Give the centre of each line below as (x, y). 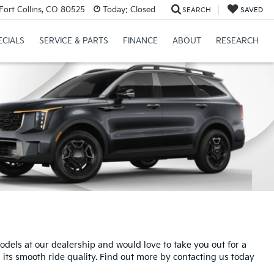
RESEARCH (237, 41)
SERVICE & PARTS (73, 41)
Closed (141, 9)
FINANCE (140, 41)
